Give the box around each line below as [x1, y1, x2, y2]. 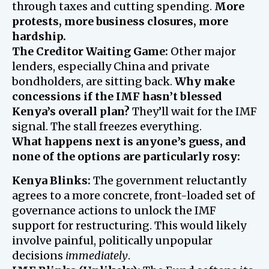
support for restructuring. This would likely [12, 218, 246, 232]
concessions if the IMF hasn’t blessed [12, 89, 222, 103]
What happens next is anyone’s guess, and [12, 134, 246, 148]
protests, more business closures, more [12, 14, 228, 28]
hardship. [12, 29, 66, 43]
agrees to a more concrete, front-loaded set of [12, 188, 255, 202]
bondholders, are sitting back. [12, 74, 175, 88]
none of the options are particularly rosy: [12, 149, 240, 163]
